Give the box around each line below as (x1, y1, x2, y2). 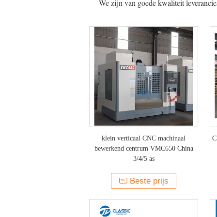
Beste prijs (130, 176, 169, 186)
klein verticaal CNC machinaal (102, 135, 186, 142)
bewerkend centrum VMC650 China (94, 145, 193, 152)
